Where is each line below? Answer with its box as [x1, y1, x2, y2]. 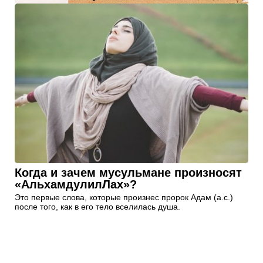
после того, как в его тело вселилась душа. [15, 201, 180, 211]
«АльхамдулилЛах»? [15, 177, 137, 191]
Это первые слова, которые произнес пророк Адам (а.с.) [15, 192, 233, 202]
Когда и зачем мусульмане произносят [15, 166, 242, 179]
